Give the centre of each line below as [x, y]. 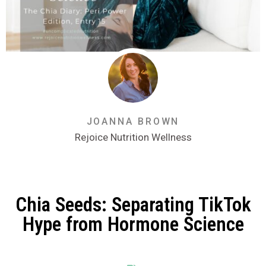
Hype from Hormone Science [133, 224]
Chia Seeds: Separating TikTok [133, 204]
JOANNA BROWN [133, 122]
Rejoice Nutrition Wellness [133, 137]
